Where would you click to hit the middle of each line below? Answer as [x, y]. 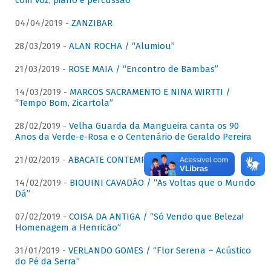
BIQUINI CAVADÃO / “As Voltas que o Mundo [162, 183]
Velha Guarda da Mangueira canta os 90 [154, 126]
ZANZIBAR [92, 23]
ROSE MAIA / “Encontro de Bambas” [143, 69]
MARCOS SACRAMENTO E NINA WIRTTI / [150, 92]
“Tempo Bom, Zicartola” [64, 103]
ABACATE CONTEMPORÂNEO [124, 160]
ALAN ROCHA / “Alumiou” [122, 46]
